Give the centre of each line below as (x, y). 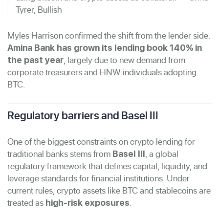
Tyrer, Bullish (39, 9)
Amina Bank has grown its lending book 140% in (105, 47)
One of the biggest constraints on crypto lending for (101, 141)
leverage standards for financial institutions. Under (99, 178)
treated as (26, 202)
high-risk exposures (88, 202)
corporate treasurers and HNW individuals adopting (102, 72)
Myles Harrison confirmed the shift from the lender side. (109, 35)
